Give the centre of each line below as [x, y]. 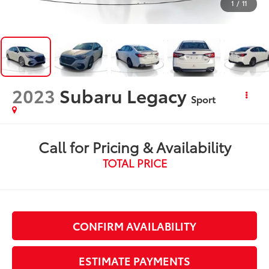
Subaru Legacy [123, 95]
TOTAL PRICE [134, 162]
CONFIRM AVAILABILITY [134, 225]
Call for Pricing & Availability [134, 146]
